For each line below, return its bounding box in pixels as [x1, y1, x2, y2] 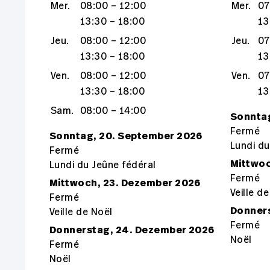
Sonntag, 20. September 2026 [49, 129, 202, 142]
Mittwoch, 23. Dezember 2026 [49, 176, 201, 189]
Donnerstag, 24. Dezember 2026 [49, 223, 215, 236]
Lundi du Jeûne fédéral [49, 159, 156, 171]
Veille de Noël [49, 206, 113, 218]
